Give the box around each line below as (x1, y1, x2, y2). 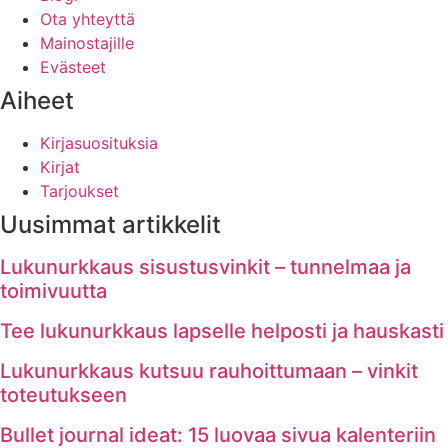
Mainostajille (40, 33, 134, 54)
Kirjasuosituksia (40, 133, 158, 154)
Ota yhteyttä (40, 9, 135, 30)
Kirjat (40, 157, 80, 178)
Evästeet (40, 57, 106, 78)
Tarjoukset (40, 181, 119, 202)
